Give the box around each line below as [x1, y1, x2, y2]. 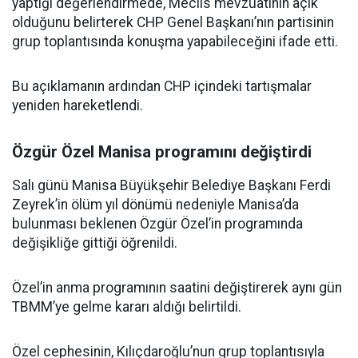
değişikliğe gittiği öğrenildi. [12, 235, 177, 251]
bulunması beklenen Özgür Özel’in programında [12, 216, 303, 232]
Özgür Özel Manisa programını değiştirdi [12, 142, 312, 161]
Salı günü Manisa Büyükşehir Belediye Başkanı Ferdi [12, 177, 331, 193]
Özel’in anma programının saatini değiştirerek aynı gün [12, 280, 342, 296]
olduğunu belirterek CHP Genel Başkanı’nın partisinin [12, 14, 334, 30]
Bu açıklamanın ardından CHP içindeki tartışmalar [12, 78, 312, 94]
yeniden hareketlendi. [12, 97, 143, 113]
